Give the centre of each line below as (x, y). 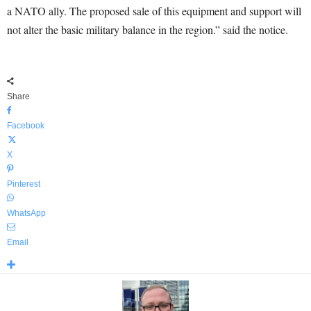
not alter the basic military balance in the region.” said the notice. (148, 30)
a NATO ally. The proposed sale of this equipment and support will (154, 11)
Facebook (26, 126)
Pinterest (24, 184)
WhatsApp (26, 213)
